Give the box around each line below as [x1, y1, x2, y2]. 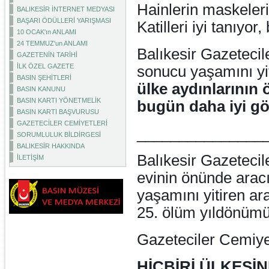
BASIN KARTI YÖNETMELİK [17, 97, 101, 104]
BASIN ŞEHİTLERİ [17, 74, 71, 81]
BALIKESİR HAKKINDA [17, 142, 85, 150]
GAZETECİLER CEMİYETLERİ [17, 119, 107, 127]
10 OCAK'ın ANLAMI [17, 28, 76, 35]
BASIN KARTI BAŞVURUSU [17, 108, 99, 115]
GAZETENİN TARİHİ [17, 51, 77, 58]
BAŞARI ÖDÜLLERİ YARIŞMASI [17, 17, 111, 24]
